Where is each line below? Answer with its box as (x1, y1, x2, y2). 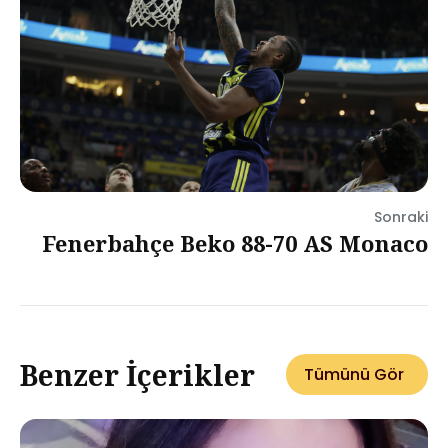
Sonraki (374, 207, 428, 227)
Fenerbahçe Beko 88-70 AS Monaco (42, 228, 428, 258)
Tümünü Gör (304, 363, 404, 386)
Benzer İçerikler (20, 355, 255, 394)
